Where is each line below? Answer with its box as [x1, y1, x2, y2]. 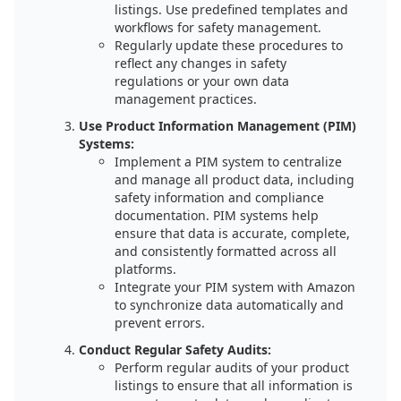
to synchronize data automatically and [115, 296, 344, 313]
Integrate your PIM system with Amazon [115, 278, 355, 295]
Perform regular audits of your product [115, 359, 349, 376]
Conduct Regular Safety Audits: [79, 341, 271, 358]
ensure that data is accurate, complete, [115, 225, 350, 242]
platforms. [115, 260, 176, 277]
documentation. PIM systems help [115, 207, 319, 224]
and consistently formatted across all [115, 243, 337, 260]
